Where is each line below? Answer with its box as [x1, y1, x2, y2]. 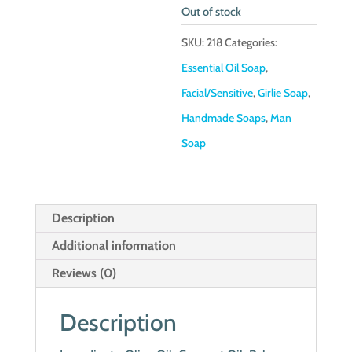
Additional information [51, 238, 176, 253]
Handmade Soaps [181, 111, 266, 125]
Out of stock [181, 5, 242, 19]
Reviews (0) [51, 266, 116, 280]
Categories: [225, 35, 278, 49]
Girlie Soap [258, 86, 309, 100]
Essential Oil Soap [181, 60, 266, 75]
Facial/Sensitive [181, 86, 254, 100]
